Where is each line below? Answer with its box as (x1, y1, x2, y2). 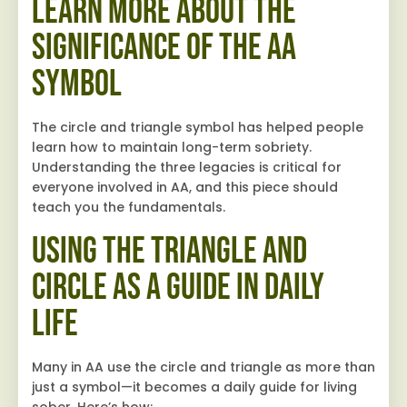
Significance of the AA (32, 26, 296, 71)
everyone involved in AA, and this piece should (32, 178, 338, 197)
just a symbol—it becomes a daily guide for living (32, 378, 357, 397)
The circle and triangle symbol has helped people (32, 118, 363, 137)
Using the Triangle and (32, 230, 307, 274)
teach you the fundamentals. (32, 198, 225, 217)
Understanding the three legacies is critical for (32, 158, 342, 177)
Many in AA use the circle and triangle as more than (32, 358, 375, 377)
